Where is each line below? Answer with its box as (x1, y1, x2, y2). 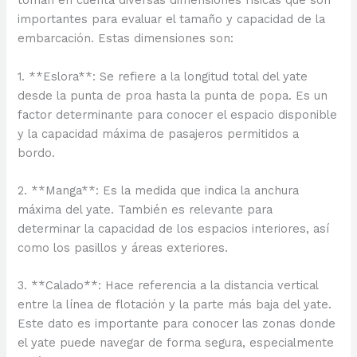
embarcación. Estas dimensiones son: (18, 31, 234, 46)
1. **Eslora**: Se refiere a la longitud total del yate (18, 69, 308, 84)
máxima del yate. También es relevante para (18, 202, 273, 217)
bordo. (18, 145, 56, 160)
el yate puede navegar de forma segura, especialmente (18, 335, 335, 351)
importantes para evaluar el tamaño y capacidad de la (18, 12, 326, 27)
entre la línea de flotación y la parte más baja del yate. (18, 297, 332, 312)
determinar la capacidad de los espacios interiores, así (18, 221, 330, 236)
